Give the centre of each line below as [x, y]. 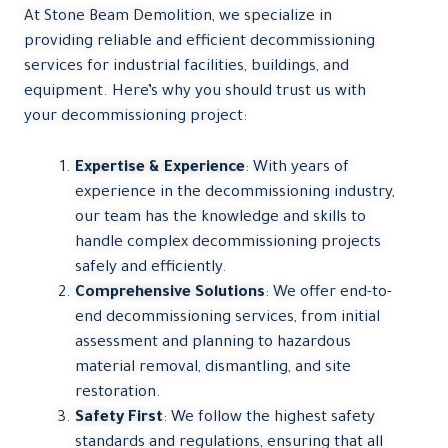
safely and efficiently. [151, 268]
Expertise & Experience [160, 168]
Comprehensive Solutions [170, 293]
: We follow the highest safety [269, 418]
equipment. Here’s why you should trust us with [195, 93]
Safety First [119, 418]
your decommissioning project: [135, 118]
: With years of [297, 168]
